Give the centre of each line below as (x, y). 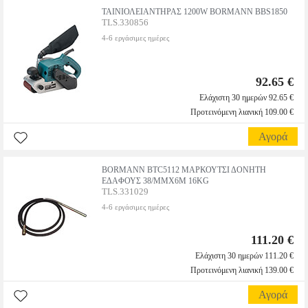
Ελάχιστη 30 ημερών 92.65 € (246, 98)
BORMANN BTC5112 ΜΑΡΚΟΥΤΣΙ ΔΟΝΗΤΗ (184, 170)
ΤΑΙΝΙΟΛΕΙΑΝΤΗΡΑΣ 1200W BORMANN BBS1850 (195, 12)
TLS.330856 (125, 22)
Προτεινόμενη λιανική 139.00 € (242, 270)
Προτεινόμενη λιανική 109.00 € (242, 112)
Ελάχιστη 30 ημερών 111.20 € (244, 256)
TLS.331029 (125, 191)
